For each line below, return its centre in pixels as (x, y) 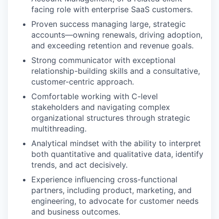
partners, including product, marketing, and (111, 190)
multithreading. (59, 129)
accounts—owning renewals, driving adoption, (117, 35)
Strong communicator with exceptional (103, 60)
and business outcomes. (76, 212)
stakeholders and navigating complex (101, 107)
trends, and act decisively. (79, 165)
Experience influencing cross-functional (104, 179)
